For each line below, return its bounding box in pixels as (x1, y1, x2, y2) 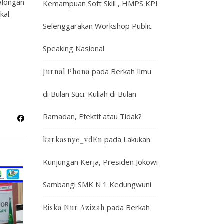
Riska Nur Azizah (43, 203, 105, 212)
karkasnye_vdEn (43, 135, 102, 144)
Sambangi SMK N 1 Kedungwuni (43, 179, 151, 189)
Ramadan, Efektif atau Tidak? (43, 111, 142, 121)
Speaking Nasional (43, 43, 104, 53)
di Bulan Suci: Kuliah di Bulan (43, 89, 136, 99)
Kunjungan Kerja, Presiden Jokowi (43, 157, 158, 167)
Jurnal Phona (43, 67, 90, 76)
